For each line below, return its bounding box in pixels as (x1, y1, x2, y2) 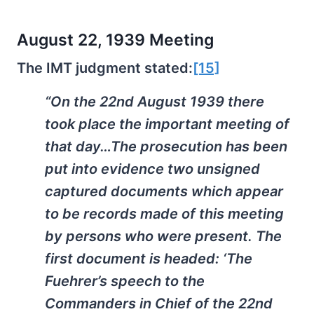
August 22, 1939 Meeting (17, 30, 214, 50)
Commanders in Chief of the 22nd (45, 295, 273, 313)
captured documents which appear (45, 183, 283, 200)
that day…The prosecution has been (45, 138, 287, 156)
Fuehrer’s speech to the (45, 273, 205, 290)
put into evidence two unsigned (45, 161, 260, 178)
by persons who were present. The (45, 228, 282, 245)
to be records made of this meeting (45, 205, 284, 223)
